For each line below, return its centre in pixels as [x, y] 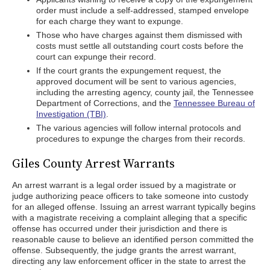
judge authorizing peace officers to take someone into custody [130, 196]
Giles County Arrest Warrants [93, 163]
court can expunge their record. [96, 57]
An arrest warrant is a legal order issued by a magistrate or [124, 185]
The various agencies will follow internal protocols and [139, 128]
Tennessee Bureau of [214, 103]
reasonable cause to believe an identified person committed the [133, 239]
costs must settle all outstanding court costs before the [140, 46]
